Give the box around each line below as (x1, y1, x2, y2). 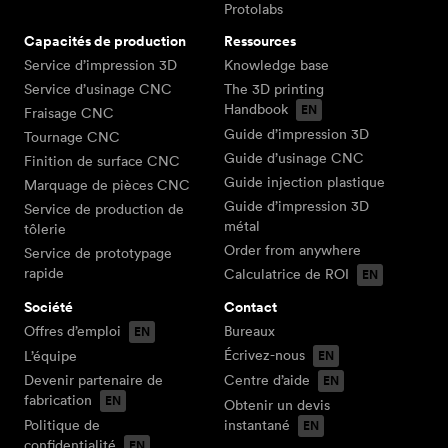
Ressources (224, 30, 296, 51)
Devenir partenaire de (24, 370, 163, 389)
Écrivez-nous (224, 345, 305, 364)
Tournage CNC (24, 127, 120, 146)
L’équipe (24, 346, 77, 365)
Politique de (24, 415, 100, 434)
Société (24, 296, 73, 317)
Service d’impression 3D (24, 55, 177, 74)
